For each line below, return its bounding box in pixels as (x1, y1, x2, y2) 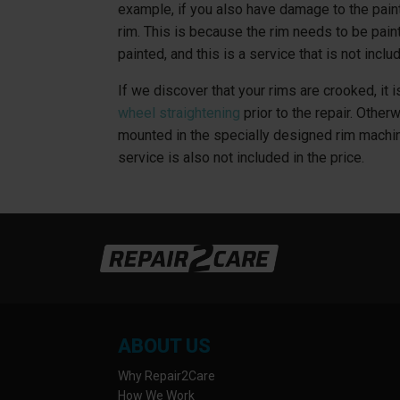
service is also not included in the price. (118, 149, 364, 167)
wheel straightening (118, 104, 240, 122)
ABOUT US (118, 334, 211, 357)
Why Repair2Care (118, 368, 215, 383)
